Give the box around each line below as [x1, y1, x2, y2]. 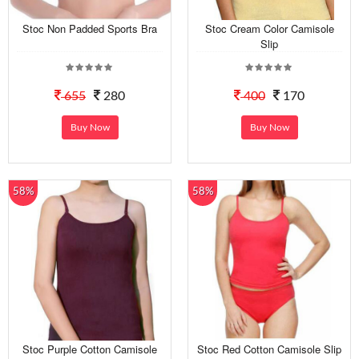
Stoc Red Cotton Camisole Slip [197, 341, 341, 357]
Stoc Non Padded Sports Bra [22, 21, 157, 36]
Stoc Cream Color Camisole [204, 21, 334, 36]
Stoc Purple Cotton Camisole [22, 341, 157, 357]
